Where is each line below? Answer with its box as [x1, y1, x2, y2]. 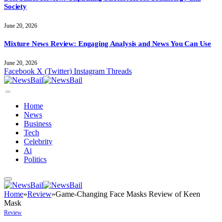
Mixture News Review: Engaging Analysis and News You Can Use [4, 39, 212, 48]
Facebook [4, 66, 35, 75]
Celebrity [24, 137, 53, 146]
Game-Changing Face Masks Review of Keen [55, 189, 200, 198]
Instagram [74, 66, 105, 75]
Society [4, 2, 27, 11]
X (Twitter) [37, 66, 72, 75]
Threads [107, 66, 132, 75]
